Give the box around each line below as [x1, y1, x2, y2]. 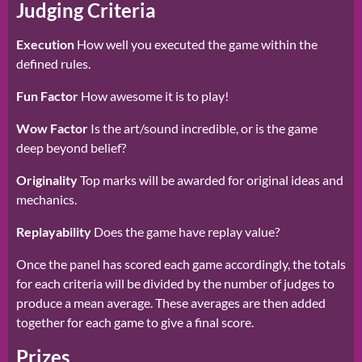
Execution [16, 36, 74, 53]
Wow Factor [16, 120, 88, 137]
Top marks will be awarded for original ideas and [78, 172, 343, 188]
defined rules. [16, 56, 90, 72]
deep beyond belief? [16, 140, 126, 156]
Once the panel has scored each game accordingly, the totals [16, 256, 346, 272]
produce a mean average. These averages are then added [16, 295, 326, 311]
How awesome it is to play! [78, 88, 229, 104]
